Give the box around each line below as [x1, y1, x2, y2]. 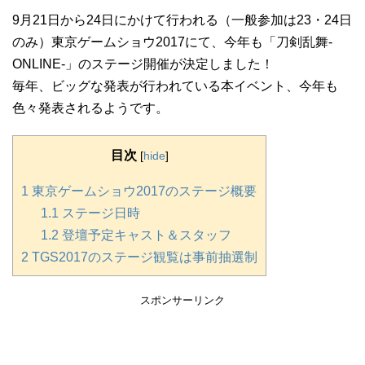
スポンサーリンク [140, 293, 225, 306]
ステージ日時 [59, 205, 140, 220]
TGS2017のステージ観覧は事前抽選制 [29, 249, 257, 264]
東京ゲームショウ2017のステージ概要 [29, 183, 257, 198]
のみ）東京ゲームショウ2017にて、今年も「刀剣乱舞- [12, 35, 332, 50]
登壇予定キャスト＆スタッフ [59, 227, 231, 242]
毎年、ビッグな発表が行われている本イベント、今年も [12, 79, 338, 94]
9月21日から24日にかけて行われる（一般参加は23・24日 [12, 13, 352, 28]
